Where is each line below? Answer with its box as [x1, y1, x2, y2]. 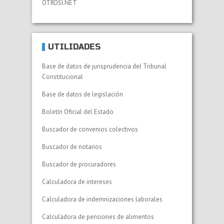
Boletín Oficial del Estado [42, 107, 113, 116]
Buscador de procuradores [42, 159, 116, 168]
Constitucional [42, 72, 83, 81]
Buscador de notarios [42, 142, 102, 151]
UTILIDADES [48, 41, 100, 51]
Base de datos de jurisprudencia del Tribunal [42, 61, 166, 70]
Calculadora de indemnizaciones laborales [42, 194, 162, 203]
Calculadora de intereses [42, 177, 112, 186]
